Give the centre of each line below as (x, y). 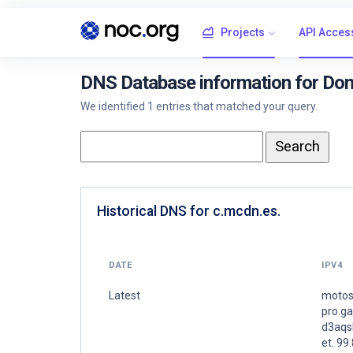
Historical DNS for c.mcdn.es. (189, 211)
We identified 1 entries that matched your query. (199, 106)
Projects (243, 32)
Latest (124, 295)
